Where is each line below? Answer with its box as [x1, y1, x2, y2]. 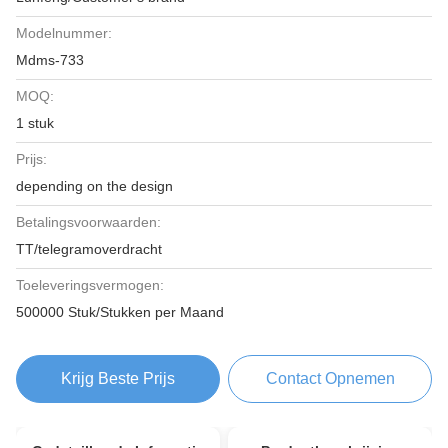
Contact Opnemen [265, 370, 395, 387]
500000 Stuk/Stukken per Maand [16, 304, 224, 320]
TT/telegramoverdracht [16, 241, 162, 257]
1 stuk [16, 115, 54, 131]
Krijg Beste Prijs [60, 370, 175, 387]
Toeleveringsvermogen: [16, 277, 164, 293]
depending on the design [16, 178, 173, 194]
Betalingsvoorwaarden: [16, 214, 161, 230]
